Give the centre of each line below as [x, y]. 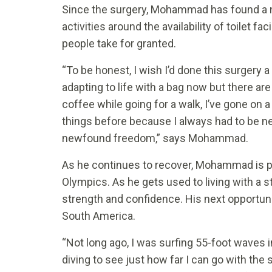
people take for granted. [119, 44]
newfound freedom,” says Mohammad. [155, 138]
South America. [99, 216]
